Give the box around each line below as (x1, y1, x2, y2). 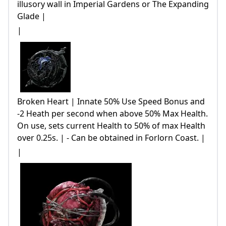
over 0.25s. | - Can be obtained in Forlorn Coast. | (17, 132, 205, 144)
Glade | (17, 11, 46, 22)
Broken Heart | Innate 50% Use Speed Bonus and (17, 96, 205, 107)
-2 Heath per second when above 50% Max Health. (17, 108, 208, 120)
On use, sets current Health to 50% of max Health (17, 120, 205, 132)
